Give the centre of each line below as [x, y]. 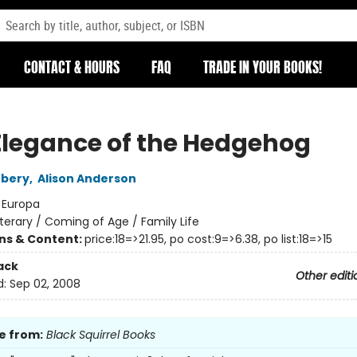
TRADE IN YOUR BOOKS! [263, 69]
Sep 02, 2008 [45, 284]
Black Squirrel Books [100, 335]
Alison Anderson [86, 178]
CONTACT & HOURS [72, 69]
